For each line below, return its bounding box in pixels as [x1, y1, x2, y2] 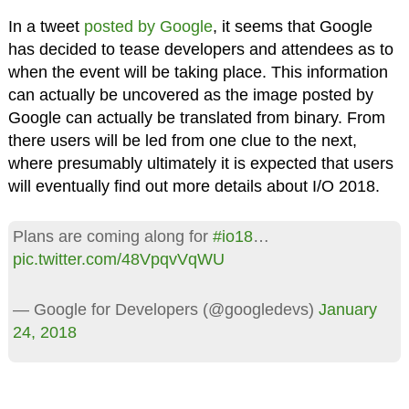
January [318, 300, 377, 320]
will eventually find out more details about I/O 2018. [7, 177, 380, 196]
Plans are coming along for [12, 227, 213, 246]
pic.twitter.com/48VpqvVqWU [12, 250, 225, 269]
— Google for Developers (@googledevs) [12, 300, 319, 320]
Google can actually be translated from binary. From [7, 109, 385, 128]
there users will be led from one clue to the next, [7, 131, 357, 151]
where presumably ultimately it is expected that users [7, 154, 393, 173]
